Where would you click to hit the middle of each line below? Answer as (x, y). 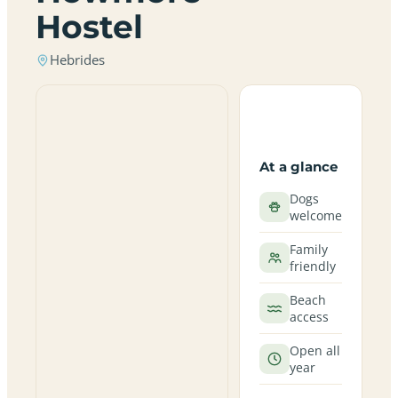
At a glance (298, 166)
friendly (312, 266)
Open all (314, 350)
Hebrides (77, 60)
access (309, 316)
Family (308, 249)
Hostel (89, 27)
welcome (315, 215)
